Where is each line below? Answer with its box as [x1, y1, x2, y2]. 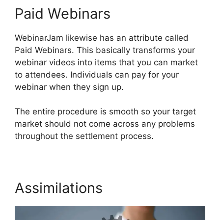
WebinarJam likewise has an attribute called [15, 32, 189, 43]
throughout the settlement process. [15, 131, 154, 141]
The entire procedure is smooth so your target [15, 107, 196, 117]
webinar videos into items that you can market [15, 57, 198, 67]
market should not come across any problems [15, 119, 195, 129]
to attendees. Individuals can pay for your [15, 69, 179, 80]
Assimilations [15, 179, 103, 197]
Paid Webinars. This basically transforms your [15, 45, 195, 55]
